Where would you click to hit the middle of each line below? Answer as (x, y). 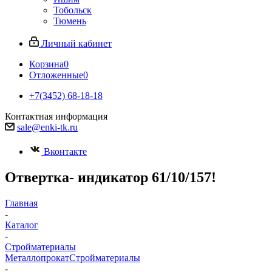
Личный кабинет (76, 43)
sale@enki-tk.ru (47, 127)
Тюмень (70, 21)
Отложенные (56, 75)
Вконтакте (65, 151)
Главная (21, 203)
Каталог (22, 225)
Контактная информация (56, 116)
